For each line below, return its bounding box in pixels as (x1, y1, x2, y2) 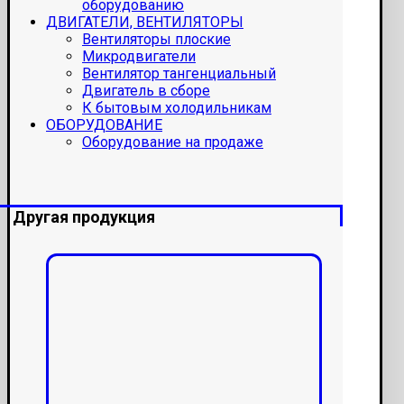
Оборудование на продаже (82, 133, 263, 151)
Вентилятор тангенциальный (82, 65, 276, 83)
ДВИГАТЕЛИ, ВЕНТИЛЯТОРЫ (46, 14, 243, 32)
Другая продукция (13, 207, 155, 227)
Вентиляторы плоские (82, 31, 231, 49)
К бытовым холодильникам (82, 99, 271, 117)
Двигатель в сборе (82, 82, 210, 100)
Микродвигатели (82, 48, 196, 66)
